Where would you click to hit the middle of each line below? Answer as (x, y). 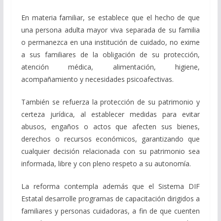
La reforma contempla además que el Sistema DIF (110, 186)
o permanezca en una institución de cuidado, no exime (110, 42)
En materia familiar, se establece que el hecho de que (110, 18)
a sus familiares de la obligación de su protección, (110, 55)
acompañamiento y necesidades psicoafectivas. (97, 79)
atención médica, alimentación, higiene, (110, 67)
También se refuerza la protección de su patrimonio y (110, 102)
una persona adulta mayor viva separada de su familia (110, 30)
